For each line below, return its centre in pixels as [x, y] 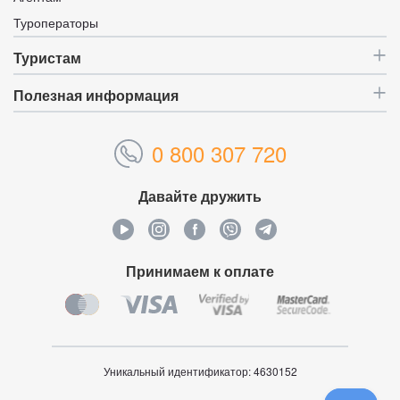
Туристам [47, 58]
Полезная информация [96, 96]
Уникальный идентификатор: [178, 371]
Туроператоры [56, 23]
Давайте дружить [200, 196]
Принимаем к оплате [200, 271]
